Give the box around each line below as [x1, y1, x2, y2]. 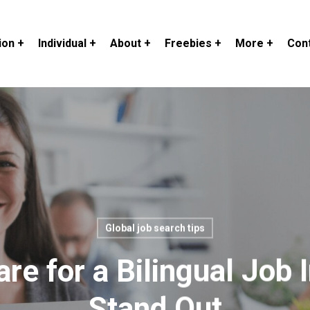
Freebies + [164, 37, 221, 50]
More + [235, 37, 273, 50]
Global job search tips [104, 222, 205, 234]
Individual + [37, 37, 96, 50]
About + [109, 37, 151, 50]
